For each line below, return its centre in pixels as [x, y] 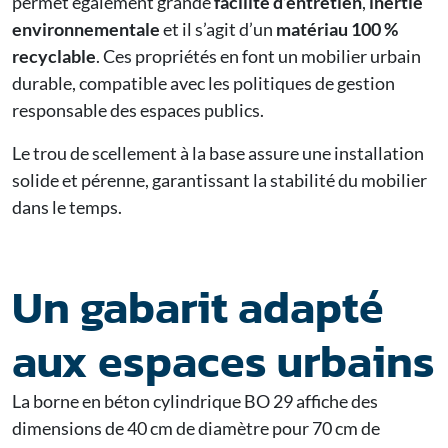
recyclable [54, 55]
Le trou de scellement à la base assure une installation [218, 152]
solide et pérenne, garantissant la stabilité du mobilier [219, 179]
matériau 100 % [337, 28]
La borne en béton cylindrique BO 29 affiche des [195, 400]
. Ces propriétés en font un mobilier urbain [258, 55]
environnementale [86, 28]
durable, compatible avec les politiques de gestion [203, 82]
